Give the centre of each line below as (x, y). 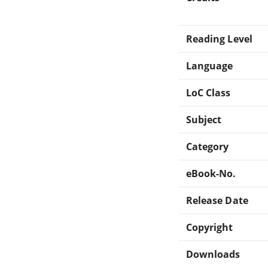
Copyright (210, 227)
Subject (204, 119)
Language (210, 66)
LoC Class (208, 92)
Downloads (213, 254)
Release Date (217, 200)
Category (208, 146)
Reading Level (219, 39)
